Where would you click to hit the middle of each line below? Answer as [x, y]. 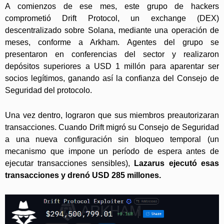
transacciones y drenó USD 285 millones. [83, 175]
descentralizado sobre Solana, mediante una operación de [112, 30]
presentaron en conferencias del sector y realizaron [112, 54]
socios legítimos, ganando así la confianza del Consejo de [112, 78]
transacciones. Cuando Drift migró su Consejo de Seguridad [112, 127]
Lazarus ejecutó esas [177, 163]
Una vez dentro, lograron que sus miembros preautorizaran [112, 115]
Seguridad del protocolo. [48, 90]
